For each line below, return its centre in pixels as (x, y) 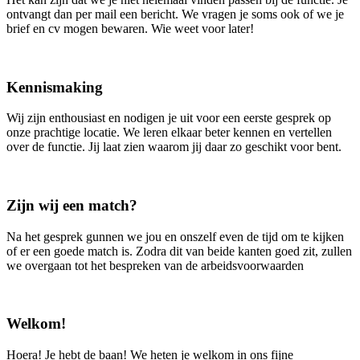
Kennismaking (55, 87)
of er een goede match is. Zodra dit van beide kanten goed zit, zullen (179, 251)
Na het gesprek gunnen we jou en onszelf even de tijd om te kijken (175, 236)
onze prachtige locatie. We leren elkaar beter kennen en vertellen (169, 133)
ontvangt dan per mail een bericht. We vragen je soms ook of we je (175, 14)
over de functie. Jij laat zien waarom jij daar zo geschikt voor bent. (174, 147)
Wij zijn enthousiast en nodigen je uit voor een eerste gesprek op (169, 118)
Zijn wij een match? (72, 205)
